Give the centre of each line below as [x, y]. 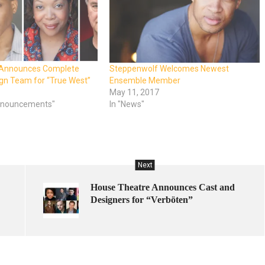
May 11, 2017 [135, 92]
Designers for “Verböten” [142, 199]
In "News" [127, 104]
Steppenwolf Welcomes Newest [169, 68]
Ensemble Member [145, 80]
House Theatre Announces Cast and [163, 187]
